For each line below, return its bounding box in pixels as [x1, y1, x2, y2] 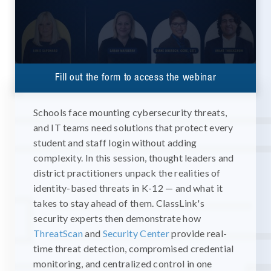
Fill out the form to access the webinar [54, 70, 217, 83]
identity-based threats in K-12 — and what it [33, 181, 223, 194]
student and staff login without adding [33, 136, 197, 148]
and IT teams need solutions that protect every [33, 121, 233, 133]
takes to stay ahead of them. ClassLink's [33, 197, 205, 209]
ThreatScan [33, 227, 83, 239]
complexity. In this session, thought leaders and [33, 151, 234, 163]
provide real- [169, 227, 227, 239]
